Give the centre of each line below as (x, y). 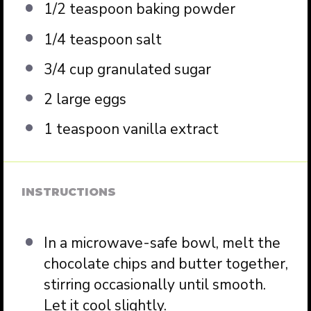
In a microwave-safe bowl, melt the (162, 243)
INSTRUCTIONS (69, 192)
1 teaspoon (81, 129)
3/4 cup (68, 69)
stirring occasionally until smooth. (154, 285)
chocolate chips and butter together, (166, 264)
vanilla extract (169, 129)
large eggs (89, 99)
